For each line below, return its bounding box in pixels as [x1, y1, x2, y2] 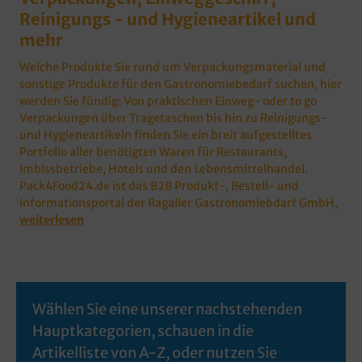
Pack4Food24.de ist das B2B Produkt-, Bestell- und [19, 179, 300, 194]
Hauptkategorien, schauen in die [32, 322, 254, 341]
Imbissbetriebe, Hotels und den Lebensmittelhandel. [19, 162, 309, 177]
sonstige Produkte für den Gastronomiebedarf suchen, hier [19, 77, 343, 92]
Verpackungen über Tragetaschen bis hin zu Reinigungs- [19, 111, 328, 126]
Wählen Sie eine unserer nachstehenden [32, 300, 302, 319]
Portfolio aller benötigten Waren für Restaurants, [19, 145, 288, 160]
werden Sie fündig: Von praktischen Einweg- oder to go [19, 94, 318, 109]
